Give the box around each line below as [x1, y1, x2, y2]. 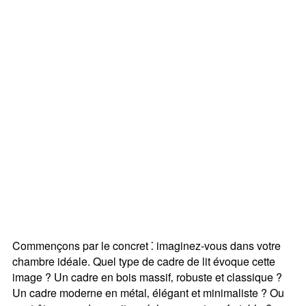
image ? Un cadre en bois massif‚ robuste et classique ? [12, 268, 282, 285]
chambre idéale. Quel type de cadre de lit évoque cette [12, 253, 275, 269]
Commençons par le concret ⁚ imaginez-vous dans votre [12, 237, 281, 253]
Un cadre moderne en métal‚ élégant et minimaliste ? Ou [12, 284, 284, 301]
